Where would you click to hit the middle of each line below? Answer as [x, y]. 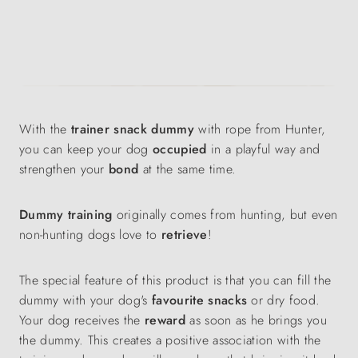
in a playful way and [265, 149]
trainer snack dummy [132, 129]
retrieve [185, 235]
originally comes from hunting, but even [225, 215]
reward [165, 320]
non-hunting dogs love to [91, 235]
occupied [182, 149]
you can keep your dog [86, 149]
